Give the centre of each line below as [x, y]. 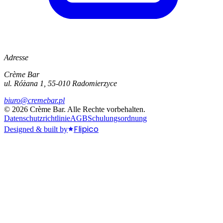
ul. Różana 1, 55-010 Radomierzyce [60, 83]
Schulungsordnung [117, 118]
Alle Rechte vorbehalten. [106, 109]
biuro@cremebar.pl [34, 100]
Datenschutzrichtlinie [37, 118]
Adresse [16, 57]
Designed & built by [36, 129]
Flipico [86, 129]
